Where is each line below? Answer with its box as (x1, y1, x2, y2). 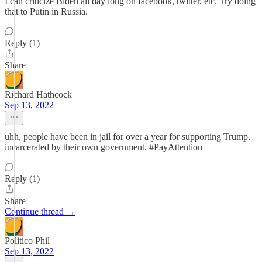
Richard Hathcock (5, 89, 72, 99)
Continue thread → (5, 206, 75, 216)
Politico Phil (5, 236, 50, 246)
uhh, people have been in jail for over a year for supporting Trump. (5, 132, 250, 142)
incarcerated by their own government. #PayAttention (5, 142, 202, 152)
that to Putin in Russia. (5, 6, 88, 16)
